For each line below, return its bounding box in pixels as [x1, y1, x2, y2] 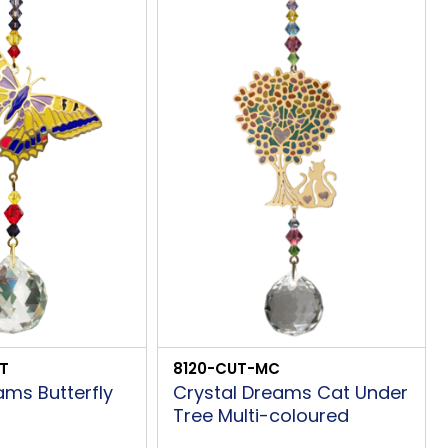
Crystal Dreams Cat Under [172, 379, 408, 405]
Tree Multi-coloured [172, 402, 349, 428]
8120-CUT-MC [172, 357, 280, 379]
